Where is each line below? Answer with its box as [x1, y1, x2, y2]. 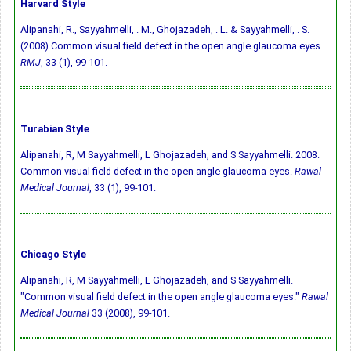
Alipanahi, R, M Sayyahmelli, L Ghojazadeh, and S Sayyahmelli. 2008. [20, 149, 320, 161]
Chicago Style [20, 248, 86, 261]
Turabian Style [20, 123, 89, 136]
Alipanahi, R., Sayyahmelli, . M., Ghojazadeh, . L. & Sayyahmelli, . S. [20, 24, 309, 36]
